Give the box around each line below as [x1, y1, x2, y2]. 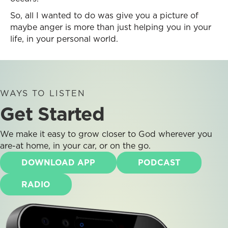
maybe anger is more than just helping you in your [10, 21, 211, 33]
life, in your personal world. [10, 33, 118, 44]
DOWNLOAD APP [21, 157, 95, 168]
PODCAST [138, 157, 180, 168]
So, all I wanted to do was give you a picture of [10, 10, 198, 21]
